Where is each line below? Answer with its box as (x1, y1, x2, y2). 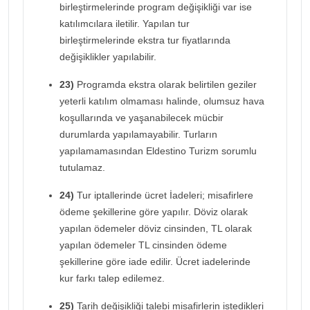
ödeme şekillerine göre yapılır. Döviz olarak (60, 206, 248, 217)
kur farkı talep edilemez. (60, 272, 165, 284)
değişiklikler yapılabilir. (60, 51, 156, 62)
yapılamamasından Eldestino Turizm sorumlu (60, 145, 257, 156)
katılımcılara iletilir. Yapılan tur (60, 17, 190, 29)
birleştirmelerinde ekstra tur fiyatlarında (60, 34, 230, 46)
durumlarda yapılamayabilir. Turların (60, 128, 217, 140)
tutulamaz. (60, 161, 105, 173)
